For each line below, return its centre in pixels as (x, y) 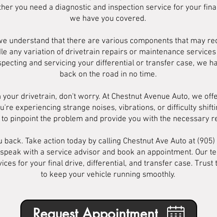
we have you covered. (108, 19)
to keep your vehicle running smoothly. (108, 175)
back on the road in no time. (108, 75)
